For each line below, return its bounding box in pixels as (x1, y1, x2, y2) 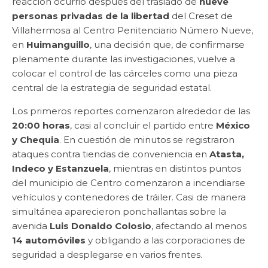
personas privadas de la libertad (12, 10, 169, 22)
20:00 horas (12, 120, 70, 132)
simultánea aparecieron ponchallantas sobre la (12, 206, 226, 218)
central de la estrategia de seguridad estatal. (12, 82, 212, 94)
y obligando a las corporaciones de (86, 234, 245, 246)
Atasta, (209, 148, 244, 160)
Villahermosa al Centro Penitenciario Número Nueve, (12, 25, 253, 36)
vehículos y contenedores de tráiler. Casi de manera (12, 191, 246, 203)
